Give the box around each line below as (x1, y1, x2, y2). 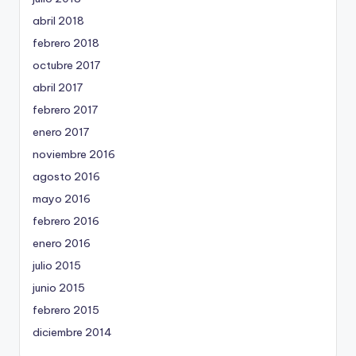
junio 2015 (33, 281, 85, 296)
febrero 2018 (33, 36, 99, 51)
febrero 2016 (33, 214, 99, 229)
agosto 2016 (33, 169, 100, 184)
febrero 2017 (33, 103, 98, 118)
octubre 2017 (33, 58, 100, 73)
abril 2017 (33, 80, 83, 95)
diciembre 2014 (33, 325, 112, 340)
